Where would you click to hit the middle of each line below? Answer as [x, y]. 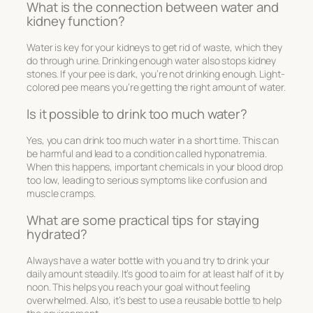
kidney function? [76, 21]
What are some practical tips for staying [143, 220]
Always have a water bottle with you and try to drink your [148, 261]
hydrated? [57, 234]
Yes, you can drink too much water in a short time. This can [153, 140]
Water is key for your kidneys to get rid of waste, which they [154, 48]
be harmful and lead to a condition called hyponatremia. [147, 154]
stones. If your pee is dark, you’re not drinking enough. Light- [156, 74]
